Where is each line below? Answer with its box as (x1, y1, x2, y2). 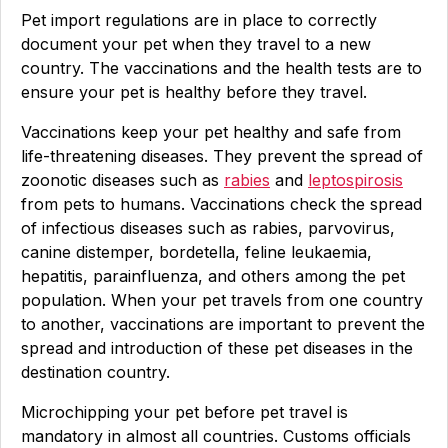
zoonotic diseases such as (21, 170, 224, 190)
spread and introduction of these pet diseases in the (21, 338, 413, 358)
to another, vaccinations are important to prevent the (21, 314, 425, 334)
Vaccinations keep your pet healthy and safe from (21, 122, 401, 142)
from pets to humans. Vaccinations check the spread (21, 194, 422, 214)
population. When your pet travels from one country (21, 290, 423, 310)
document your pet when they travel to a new (21, 34, 371, 54)
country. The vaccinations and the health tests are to (21, 58, 422, 78)
